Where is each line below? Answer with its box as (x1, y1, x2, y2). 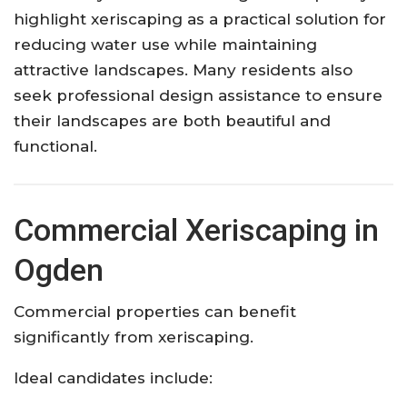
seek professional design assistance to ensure (14, 85, 382, 104)
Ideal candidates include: (14, 368, 213, 387)
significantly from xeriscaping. (14, 327, 253, 346)
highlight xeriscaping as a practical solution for (14, 9, 386, 28)
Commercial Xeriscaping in (14, 211, 379, 248)
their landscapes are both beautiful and (14, 111, 331, 130)
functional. (14, 136, 97, 155)
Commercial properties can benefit (14, 302, 296, 321)
